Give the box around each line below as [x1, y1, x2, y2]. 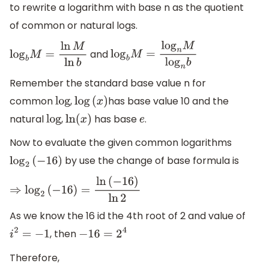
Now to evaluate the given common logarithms [10, 136, 232, 150]
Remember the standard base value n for [10, 76, 206, 90]
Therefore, [10, 250, 59, 265]
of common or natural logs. [10, 19, 138, 33]
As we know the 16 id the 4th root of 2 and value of [10, 209, 246, 223]
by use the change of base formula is [62, 154, 240, 168]
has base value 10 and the [107, 94, 229, 108]
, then [50, 227, 79, 241]
